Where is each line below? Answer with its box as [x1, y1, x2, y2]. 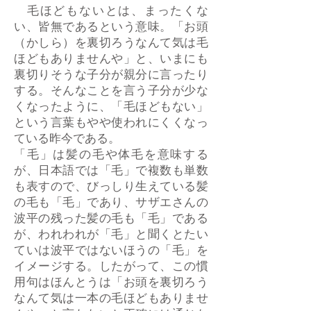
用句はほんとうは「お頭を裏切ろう [14, 274, 208, 294]
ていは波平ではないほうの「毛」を [14, 242, 208, 262]
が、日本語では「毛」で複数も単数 [14, 162, 208, 183]
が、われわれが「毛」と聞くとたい [14, 226, 208, 246]
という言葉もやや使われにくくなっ [14, 114, 208, 135]
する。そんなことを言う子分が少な [14, 82, 208, 103]
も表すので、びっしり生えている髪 [14, 178, 208, 199]
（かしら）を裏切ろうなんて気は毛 [14, 34, 208, 55]
